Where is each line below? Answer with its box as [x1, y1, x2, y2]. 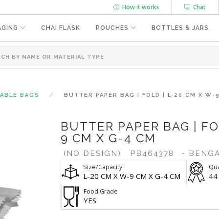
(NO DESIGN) [61, 149, 124, 158]
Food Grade [84, 187, 118, 196]
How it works [119, 3, 159, 11]
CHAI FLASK [41, 24, 80, 31]
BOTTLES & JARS [152, 24, 209, 31]
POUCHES [96, 24, 129, 31]
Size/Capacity [83, 163, 122, 171]
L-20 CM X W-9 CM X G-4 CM [83, 171, 180, 181]
